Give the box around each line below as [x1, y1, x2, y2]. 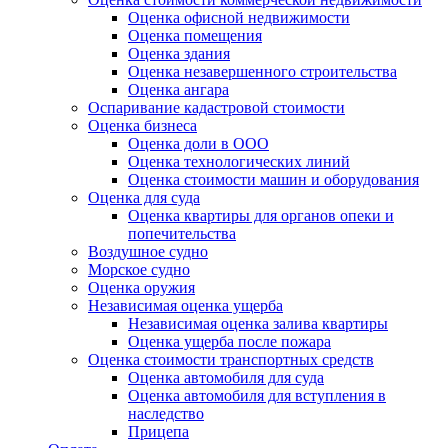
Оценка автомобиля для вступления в [128, 387, 386, 404]
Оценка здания [128, 45, 230, 62]
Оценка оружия [88, 279, 195, 296]
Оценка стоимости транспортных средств [88, 351, 374, 368]
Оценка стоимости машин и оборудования [128, 171, 419, 188]
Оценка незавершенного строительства [128, 63, 397, 80]
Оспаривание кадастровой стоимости [88, 99, 345, 116]
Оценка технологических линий [128, 153, 350, 170]
